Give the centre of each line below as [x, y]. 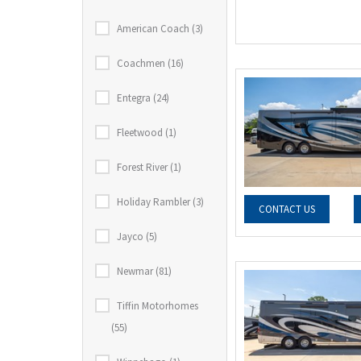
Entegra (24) [143, 98]
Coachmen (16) [150, 63]
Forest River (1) [149, 167]
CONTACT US [287, 210]
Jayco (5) [137, 237]
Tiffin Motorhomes [158, 306]
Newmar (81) [144, 271]
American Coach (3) [160, 29]
